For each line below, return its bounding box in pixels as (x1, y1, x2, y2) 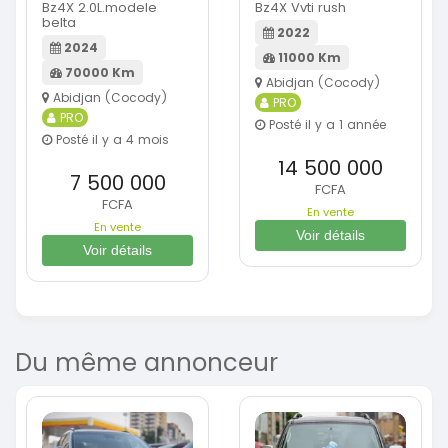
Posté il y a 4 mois (52, 130, 169, 148)
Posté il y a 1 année (265, 115, 386, 133)
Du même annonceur (15, 345, 278, 379)
